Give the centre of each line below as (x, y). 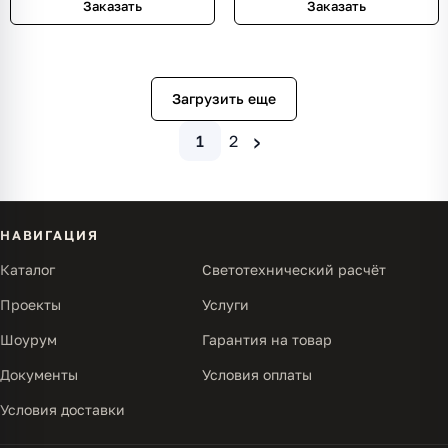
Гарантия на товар (267, 339)
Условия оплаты (257, 374)
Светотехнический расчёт (294, 269)
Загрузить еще (224, 98)
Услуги (225, 304)
